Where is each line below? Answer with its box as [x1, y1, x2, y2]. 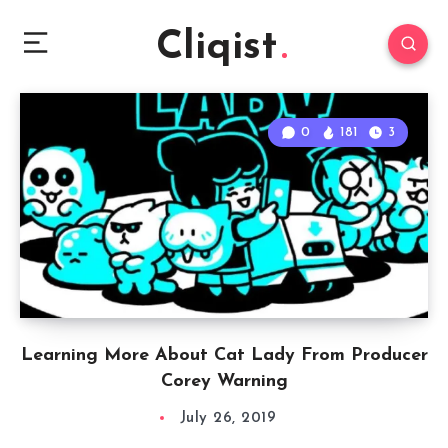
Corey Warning [160, 372, 288, 391]
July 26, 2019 [179, 411, 277, 426]
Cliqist [156, 28, 277, 68]
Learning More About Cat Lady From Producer [20, 346, 428, 365]
